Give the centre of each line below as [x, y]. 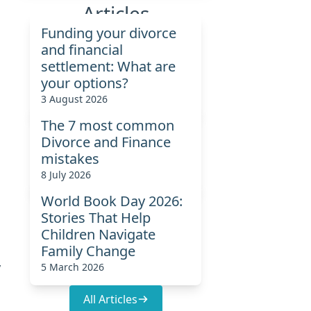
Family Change [89, 251]
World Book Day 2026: [112, 201]
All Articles [110, 299]
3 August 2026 [75, 99]
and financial [82, 49]
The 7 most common [108, 125]
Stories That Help [96, 217]
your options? [85, 83]
